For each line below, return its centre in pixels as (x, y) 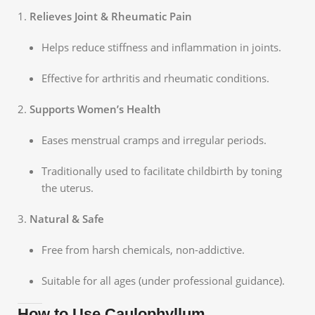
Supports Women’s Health (95, 109)
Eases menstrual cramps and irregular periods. (154, 140)
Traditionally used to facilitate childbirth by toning (162, 171)
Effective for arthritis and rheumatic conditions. (155, 78)
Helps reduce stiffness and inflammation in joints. (161, 47)
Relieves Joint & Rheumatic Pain (111, 16)
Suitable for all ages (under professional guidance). (163, 280)
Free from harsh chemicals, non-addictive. (143, 249)
